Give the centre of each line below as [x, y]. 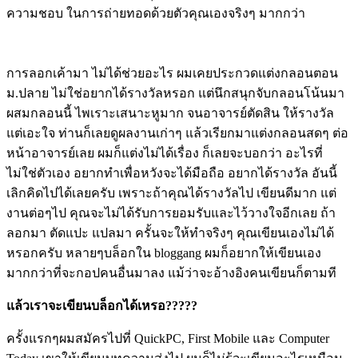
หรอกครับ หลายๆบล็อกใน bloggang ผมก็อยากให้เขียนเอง [164, 253]
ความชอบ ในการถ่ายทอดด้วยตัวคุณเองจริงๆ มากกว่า [156, 13]
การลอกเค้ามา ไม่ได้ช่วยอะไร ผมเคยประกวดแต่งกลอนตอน [172, 73]
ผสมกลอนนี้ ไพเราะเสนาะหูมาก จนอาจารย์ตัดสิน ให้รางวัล [170, 113]
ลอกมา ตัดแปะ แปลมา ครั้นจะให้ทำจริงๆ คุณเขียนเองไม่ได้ [170, 233]
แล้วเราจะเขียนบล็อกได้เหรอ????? [102, 305]
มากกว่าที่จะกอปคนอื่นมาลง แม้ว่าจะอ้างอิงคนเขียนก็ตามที [171, 272]
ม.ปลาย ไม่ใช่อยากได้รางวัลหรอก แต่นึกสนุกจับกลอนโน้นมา [175, 93]
